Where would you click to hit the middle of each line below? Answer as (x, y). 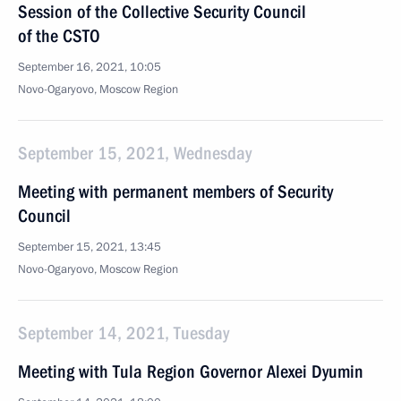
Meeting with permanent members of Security (175, 192)
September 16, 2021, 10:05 (90, 67)
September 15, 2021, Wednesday (135, 153)
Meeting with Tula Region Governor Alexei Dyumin (191, 371)
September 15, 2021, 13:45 (90, 247)
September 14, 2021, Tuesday (124, 333)
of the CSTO (59, 36)
